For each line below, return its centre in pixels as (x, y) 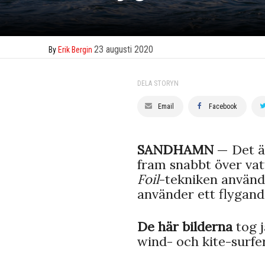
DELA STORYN (158, 83)
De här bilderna (185, 226)
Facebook (223, 106)
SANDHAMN (175, 149)
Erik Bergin (75, 49)
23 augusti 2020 (124, 49)
